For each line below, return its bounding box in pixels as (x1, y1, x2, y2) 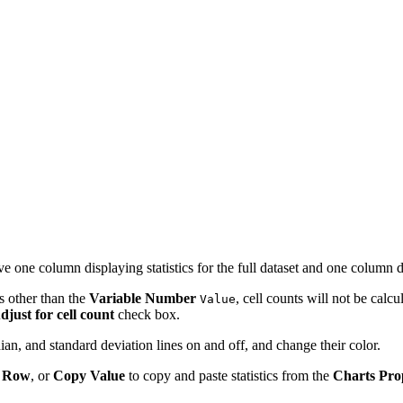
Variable (89, 290, 141, 306)
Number (145, 290, 196, 306)
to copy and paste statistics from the (125, 367, 333, 383)
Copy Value (53, 367, 125, 383)
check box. (114, 306, 180, 322)
